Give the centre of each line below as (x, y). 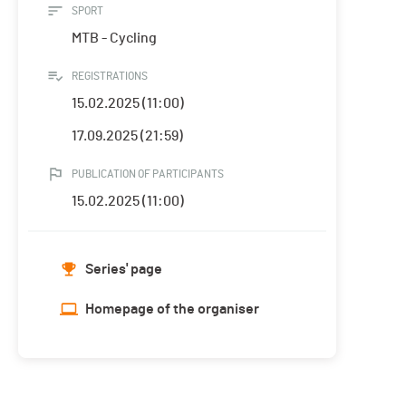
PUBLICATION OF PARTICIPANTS (148, 174)
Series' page (124, 270)
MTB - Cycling (114, 39)
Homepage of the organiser (172, 309)
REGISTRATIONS (110, 77)
